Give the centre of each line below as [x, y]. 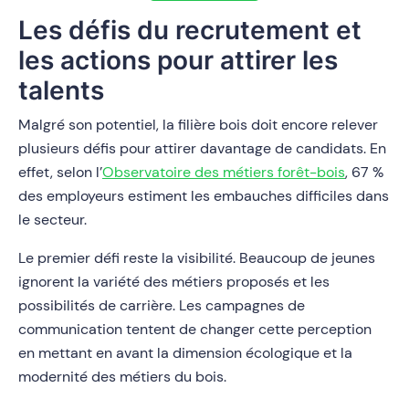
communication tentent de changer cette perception [195, 330]
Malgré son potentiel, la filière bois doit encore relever [198, 125]
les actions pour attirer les [178, 61]
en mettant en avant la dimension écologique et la [185, 353]
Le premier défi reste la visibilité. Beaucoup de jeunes [197, 258]
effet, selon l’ [60, 173]
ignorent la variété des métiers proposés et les [174, 282]
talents [61, 91]
